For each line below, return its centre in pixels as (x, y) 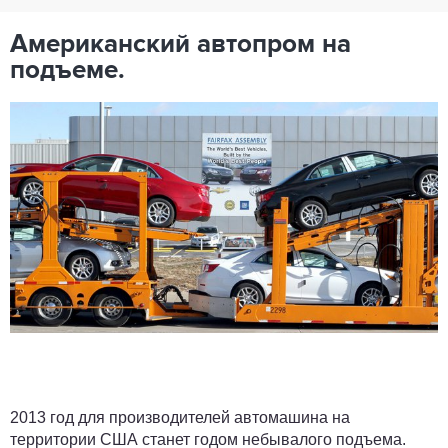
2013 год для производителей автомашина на (180, 418)
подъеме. (67, 71)
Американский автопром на (180, 45)
